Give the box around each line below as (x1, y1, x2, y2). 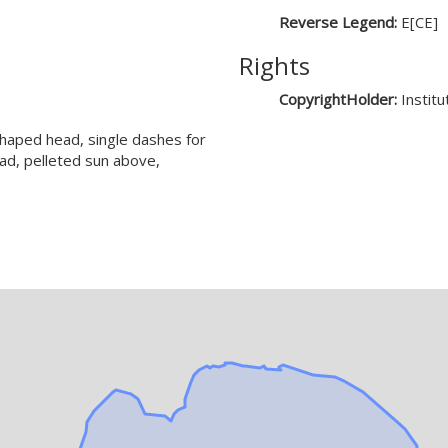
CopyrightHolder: (279, 89, 401, 109)
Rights (239, 49, 310, 82)
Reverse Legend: (279, 12, 401, 32)
